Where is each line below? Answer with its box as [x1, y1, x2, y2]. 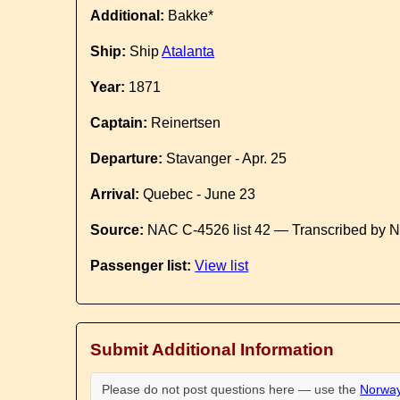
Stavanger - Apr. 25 [162, 151, 287, 166]
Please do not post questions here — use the [102, 382, 361, 396]
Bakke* [164, 8, 214, 23]
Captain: [90, 115, 148, 130]
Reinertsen [147, 115, 221, 130]
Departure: [90, 151, 163, 166]
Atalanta [162, 44, 215, 59]
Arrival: [90, 187, 140, 202]
